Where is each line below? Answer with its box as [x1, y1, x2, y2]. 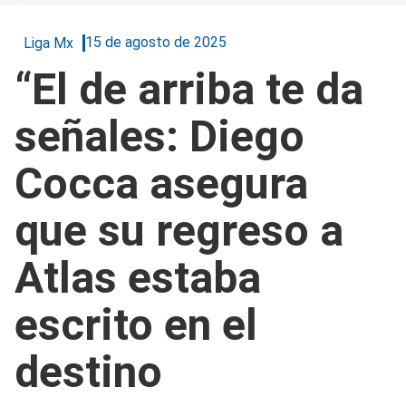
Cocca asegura [14, 157, 308, 209]
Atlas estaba [14, 251, 261, 304]
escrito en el [14, 298, 257, 351]
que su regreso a [14, 204, 343, 256]
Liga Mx [24, 34, 73, 52]
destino [14, 345, 162, 398]
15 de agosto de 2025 [85, 34, 227, 52]
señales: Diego [14, 110, 304, 162]
